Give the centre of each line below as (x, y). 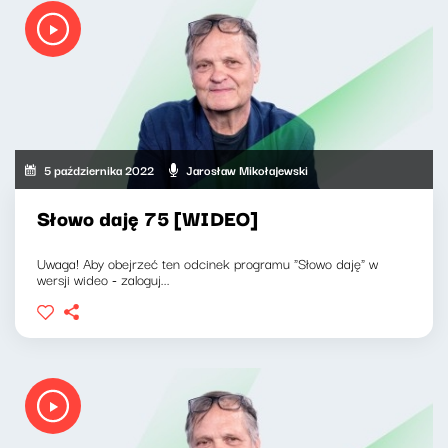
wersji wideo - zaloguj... (103, 279)
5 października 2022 (99, 169)
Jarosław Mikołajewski (247, 169)
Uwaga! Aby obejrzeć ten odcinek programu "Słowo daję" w (207, 263)
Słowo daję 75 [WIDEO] (147, 218)
